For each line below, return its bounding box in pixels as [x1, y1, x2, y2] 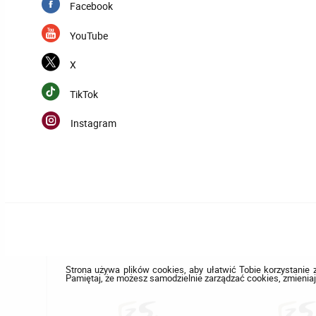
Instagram [70, 116, 116, 130]
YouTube [69, 28, 108, 42]
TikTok [69, 87, 98, 101]
